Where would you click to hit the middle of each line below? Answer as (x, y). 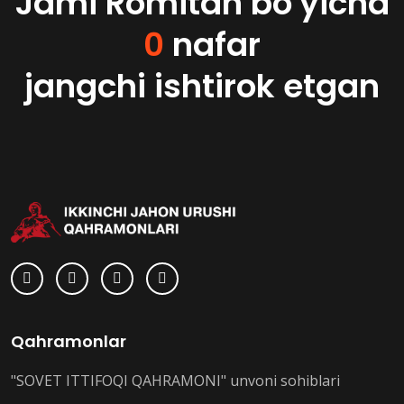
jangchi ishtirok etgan (202, 86)
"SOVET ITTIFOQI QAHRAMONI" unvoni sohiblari (175, 381)
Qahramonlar (69, 341)
